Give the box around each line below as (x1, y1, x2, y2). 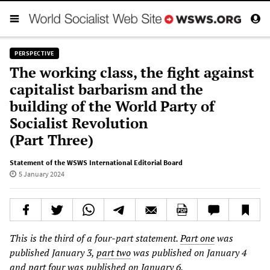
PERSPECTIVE (14, 49, 54, 57)
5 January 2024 (18, 169, 64, 178)
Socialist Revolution (10, 113, 148, 133)
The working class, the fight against (10, 62, 254, 82)
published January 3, (10, 245, 96, 259)
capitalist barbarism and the (10, 79, 203, 99)
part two (96, 245, 131, 259)
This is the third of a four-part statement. (10, 231, 180, 245)
